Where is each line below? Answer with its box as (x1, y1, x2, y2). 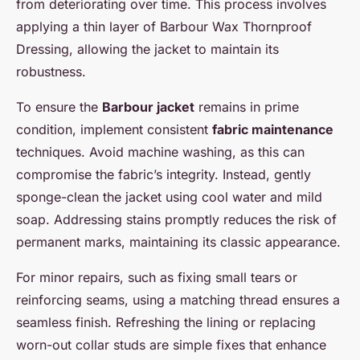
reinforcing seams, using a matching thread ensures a (16, 292, 340, 309)
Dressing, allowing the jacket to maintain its (16, 41, 279, 58)
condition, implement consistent (16, 121, 212, 138)
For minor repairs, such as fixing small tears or (16, 269, 297, 286)
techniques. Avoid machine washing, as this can (16, 144, 305, 161)
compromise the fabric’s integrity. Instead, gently (16, 166, 311, 183)
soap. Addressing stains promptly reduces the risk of (16, 211, 337, 228)
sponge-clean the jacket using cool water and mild (16, 189, 322, 206)
